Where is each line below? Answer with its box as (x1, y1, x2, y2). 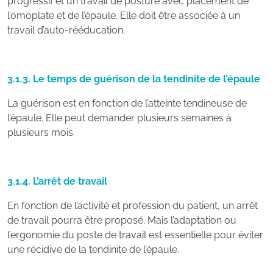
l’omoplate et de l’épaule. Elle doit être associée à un (7, 10, 240, 21)
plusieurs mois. (7, 127, 75, 138)
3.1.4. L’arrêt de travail (7, 175, 107, 187)
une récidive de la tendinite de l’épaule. (7, 244, 179, 255)
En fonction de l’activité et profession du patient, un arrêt (7, 200, 258, 211)
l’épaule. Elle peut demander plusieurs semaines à (7, 112, 232, 124)
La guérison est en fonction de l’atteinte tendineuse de (7, 97, 247, 109)
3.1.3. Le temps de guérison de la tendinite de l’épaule (7, 73, 260, 85)
